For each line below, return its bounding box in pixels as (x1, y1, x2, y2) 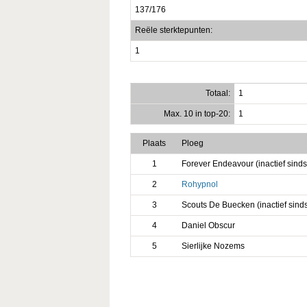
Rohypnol (181, 179, 218, 189)
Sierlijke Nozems (181, 241, 245, 251)
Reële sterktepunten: (134, 25, 212, 35)
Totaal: (206, 88, 231, 98)
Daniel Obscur (181, 220, 235, 230)
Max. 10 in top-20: (164, 108, 231, 119)
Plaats (143, 138, 166, 148)
